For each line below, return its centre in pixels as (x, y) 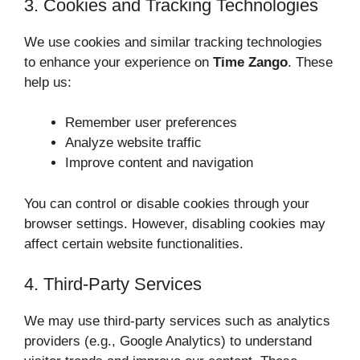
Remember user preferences (151, 123)
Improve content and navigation (159, 163)
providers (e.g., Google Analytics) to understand (168, 342)
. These (310, 62)
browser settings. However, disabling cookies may (175, 223)
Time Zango (250, 62)
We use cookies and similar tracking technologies (173, 42)
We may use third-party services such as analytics (177, 321)
